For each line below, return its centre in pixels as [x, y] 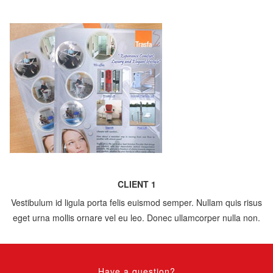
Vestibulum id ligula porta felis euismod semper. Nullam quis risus [136, 203]
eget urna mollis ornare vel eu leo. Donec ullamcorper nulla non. [136, 218]
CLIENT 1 [136, 184]
